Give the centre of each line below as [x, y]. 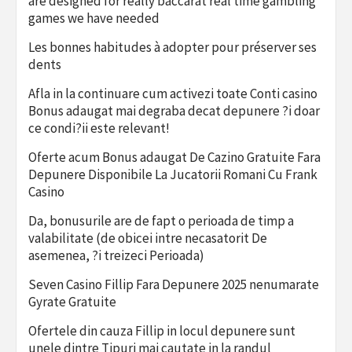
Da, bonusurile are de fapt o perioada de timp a [161, 220]
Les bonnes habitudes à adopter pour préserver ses [172, 47]
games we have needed [94, 18]
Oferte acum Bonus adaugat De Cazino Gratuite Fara [174, 157]
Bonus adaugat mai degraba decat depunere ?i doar [174, 110]
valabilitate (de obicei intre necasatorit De [148, 238]
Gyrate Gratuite [72, 301]
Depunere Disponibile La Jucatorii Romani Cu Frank [173, 174]
